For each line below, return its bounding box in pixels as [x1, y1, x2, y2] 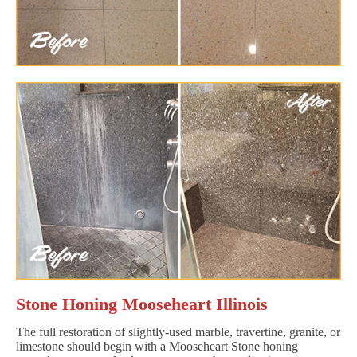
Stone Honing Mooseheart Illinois [16, 293, 268, 314]
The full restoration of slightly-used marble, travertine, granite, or [16, 324, 340, 339]
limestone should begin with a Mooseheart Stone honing [16, 339, 298, 353]
